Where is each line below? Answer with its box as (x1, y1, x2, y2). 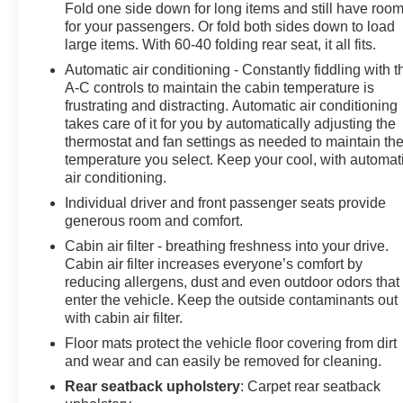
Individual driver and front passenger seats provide (65, 195, 387, 211)
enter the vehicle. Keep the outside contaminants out (65, 292, 399, 309)
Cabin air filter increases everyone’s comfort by (65, 256, 363, 273)
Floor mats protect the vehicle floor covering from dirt (65, 336, 398, 352)
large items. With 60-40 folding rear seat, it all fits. (65, 37, 377, 53)
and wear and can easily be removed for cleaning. (65, 354, 382, 370)
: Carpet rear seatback (240, 379, 381, 395)
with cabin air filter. (65, 310, 184, 327)
